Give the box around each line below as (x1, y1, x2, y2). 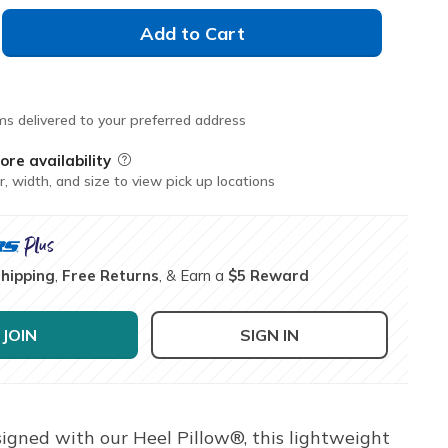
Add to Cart (139, 21, 245, 45)
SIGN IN (240, 324, 300, 345)
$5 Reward (228, 265, 310, 285)
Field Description (115, 150, 232, 170)
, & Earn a (159, 265, 229, 285)
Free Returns (62, 265, 160, 285)
